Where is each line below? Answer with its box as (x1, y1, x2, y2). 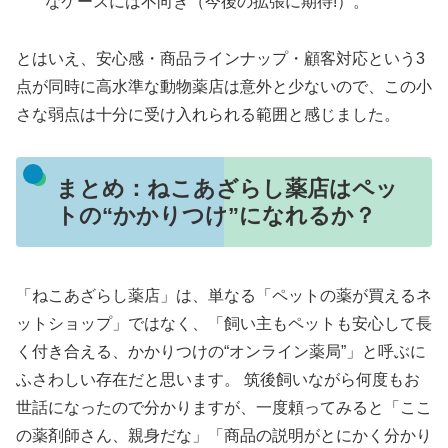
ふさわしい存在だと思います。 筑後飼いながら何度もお (16, 371, 420, 389)
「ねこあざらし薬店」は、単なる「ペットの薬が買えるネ (16, 287, 432, 305)
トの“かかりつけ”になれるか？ (55, 203, 376, 229)
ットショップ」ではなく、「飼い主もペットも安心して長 (16, 315, 432, 333)
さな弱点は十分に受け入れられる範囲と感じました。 (16, 105, 400, 123)
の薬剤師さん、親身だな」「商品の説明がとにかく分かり (16, 427, 432, 445)
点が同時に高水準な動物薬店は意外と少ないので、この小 (16, 77, 432, 95)
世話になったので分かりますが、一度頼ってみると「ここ (16, 399, 432, 417)
